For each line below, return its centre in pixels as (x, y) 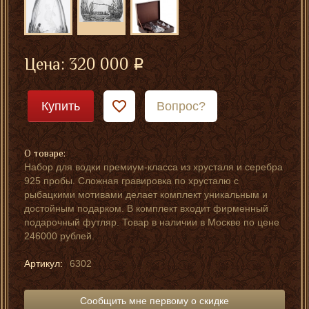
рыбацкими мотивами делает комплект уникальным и (146, 195)
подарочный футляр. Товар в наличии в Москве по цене (152, 222)
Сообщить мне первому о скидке (154, 301)
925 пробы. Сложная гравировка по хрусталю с (131, 181)
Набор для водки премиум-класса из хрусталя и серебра (153, 167)
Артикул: (43, 264)
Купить (61, 106)
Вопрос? (181, 107)
